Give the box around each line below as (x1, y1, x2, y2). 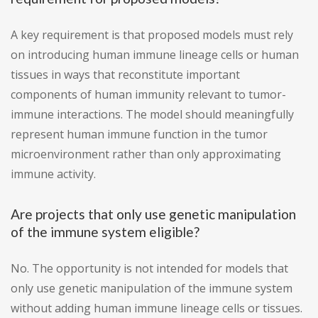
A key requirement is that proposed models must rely (11, 27, 293, 43)
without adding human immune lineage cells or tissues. (11, 300, 302, 317)
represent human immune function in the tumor (11, 126, 268, 143)
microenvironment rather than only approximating (11, 146, 281, 163)
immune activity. (11, 166, 96, 182)
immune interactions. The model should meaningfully (11, 106, 294, 123)
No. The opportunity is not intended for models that (11, 261, 288, 277)
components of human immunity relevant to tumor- (11, 87, 286, 103)
